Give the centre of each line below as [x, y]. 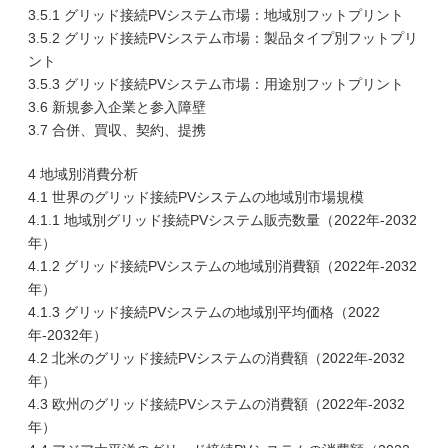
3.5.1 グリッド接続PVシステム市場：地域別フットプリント [216, 15]
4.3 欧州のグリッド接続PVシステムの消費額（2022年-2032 [216, 404]
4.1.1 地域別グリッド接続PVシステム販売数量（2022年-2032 [222, 220]
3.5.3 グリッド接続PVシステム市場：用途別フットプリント [216, 84]
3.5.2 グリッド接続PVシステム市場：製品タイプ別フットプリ [223, 38]
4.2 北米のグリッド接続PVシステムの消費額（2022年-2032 [216, 358]
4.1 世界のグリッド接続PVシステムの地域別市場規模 [196, 197]
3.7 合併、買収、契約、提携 [117, 130]
